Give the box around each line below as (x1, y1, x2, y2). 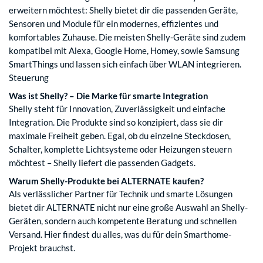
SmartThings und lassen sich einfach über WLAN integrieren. (9, 59, 241, 70)
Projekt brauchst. (9, 242, 75, 254)
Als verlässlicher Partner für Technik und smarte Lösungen (9, 188, 232, 200)
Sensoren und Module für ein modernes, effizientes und (9, 18, 218, 29)
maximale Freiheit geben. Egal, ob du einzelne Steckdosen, (9, 130, 231, 141)
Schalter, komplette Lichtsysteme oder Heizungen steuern (9, 144, 232, 155)
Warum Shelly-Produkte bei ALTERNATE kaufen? (9, 176, 204, 187)
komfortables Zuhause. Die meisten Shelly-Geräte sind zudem (9, 32, 245, 43)
